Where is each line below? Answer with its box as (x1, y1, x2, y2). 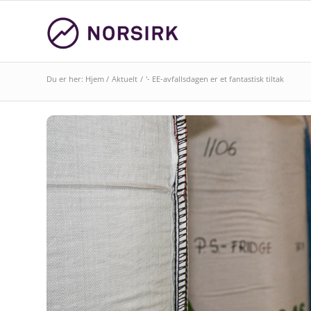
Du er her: (47, 74, 85, 84)
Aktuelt (112, 74, 137, 84)
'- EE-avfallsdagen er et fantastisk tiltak (146, 74, 284, 84)
